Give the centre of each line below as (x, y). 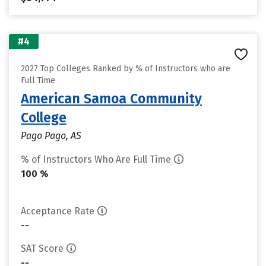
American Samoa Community (111, 99)
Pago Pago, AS (51, 136)
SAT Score (42, 248)
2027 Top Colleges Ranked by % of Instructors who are (126, 69)
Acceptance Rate (58, 211)
